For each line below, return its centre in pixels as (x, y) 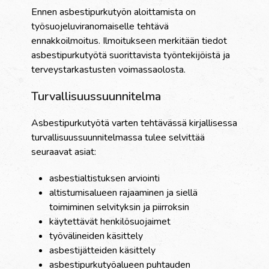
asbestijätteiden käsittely (103, 251)
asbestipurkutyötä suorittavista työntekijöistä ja (131, 56)
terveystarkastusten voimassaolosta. (109, 70)
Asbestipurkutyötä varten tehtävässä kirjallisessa (134, 123)
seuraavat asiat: (64, 152)
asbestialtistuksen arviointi (105, 179)
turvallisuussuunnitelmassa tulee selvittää (118, 138)
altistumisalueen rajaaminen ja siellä (124, 193)
